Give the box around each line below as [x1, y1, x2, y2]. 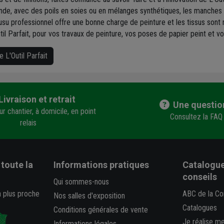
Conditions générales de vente [53, 205, 148, 215]
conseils [182, 171, 217, 182]
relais [19, 117, 36, 127]
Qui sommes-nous [53, 177, 109, 187]
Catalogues [182, 203, 217, 213]
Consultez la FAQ [169, 112, 222, 122]
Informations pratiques [53, 159, 149, 170]
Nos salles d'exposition [53, 191, 125, 201]
